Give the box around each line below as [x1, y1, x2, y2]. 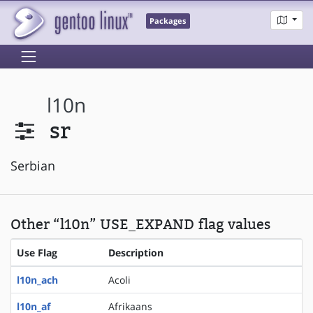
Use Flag [17, 245, 57, 259]
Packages [150, 16, 187, 27]
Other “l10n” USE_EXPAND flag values [10, 215, 270, 233]
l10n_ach [17, 272, 58, 286]
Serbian [10, 156, 55, 174]
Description [108, 245, 163, 259]
